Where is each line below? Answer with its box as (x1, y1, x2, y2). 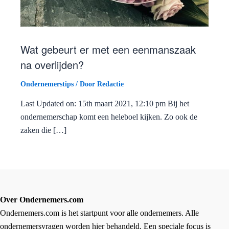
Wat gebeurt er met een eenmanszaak (20, 42, 196, 57)
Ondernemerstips (20, 80, 74, 88)
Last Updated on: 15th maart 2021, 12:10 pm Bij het (20, 99, 189, 108)
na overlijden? (20, 57, 84, 73)
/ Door (74, 80, 97, 88)
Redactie (97, 80, 124, 88)
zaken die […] (20, 126, 66, 135)
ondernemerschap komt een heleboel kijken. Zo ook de (20, 112, 197, 122)
